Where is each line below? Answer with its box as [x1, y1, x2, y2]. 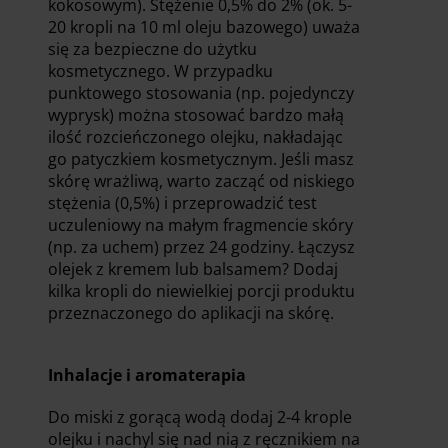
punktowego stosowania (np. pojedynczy [48, 81, 354, 104]
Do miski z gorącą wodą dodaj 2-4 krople [48, 405, 352, 428]
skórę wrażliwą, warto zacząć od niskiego [48, 169, 355, 192]
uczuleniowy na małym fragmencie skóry [48, 213, 353, 236]
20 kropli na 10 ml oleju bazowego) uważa [48, 15, 360, 38]
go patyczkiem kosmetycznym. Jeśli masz [48, 147, 354, 170]
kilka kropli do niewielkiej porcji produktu [48, 279, 355, 302]
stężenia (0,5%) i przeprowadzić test [48, 191, 317, 214]
